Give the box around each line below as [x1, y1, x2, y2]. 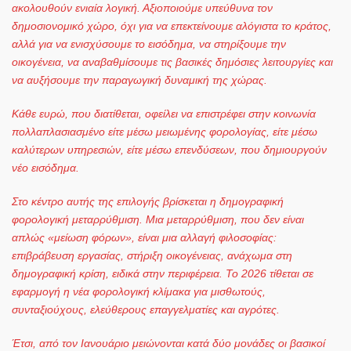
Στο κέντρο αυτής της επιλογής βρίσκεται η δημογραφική [12, 194, 284, 208]
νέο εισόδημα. [12, 161, 79, 174]
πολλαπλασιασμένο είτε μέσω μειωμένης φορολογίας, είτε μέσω [12, 125, 317, 138]
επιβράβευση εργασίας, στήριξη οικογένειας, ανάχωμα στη [12, 248, 292, 262]
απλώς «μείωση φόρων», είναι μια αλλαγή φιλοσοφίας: [12, 230, 277, 244]
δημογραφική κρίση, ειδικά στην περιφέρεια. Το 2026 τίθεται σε [12, 266, 313, 280]
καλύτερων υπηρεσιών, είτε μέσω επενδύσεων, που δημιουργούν [12, 143, 327, 156]
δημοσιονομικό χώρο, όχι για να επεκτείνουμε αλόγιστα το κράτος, [12, 19, 331, 32]
